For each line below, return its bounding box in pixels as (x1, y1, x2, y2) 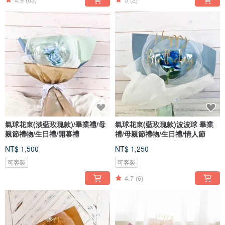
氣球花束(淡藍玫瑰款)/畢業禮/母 (5, 119, 105, 130)
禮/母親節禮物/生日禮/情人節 (115, 129, 205, 139)
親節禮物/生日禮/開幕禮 (5, 129, 79, 139)
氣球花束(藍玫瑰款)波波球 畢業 (115, 119, 213, 130)
